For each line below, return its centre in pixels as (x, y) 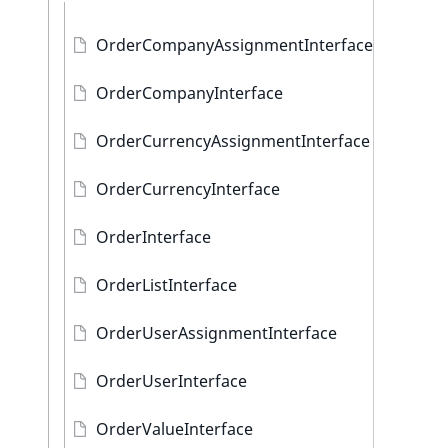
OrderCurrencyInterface (188, 189)
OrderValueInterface (174, 429)
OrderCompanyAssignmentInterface (234, 45)
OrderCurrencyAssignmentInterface (233, 141)
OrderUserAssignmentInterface (216, 333)
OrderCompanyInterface (189, 93)
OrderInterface (153, 237)
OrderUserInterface (171, 381)
